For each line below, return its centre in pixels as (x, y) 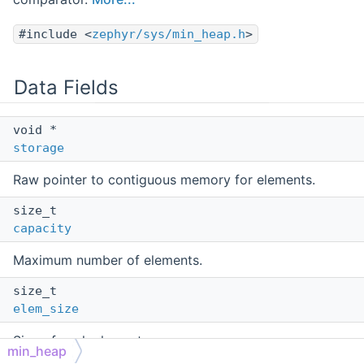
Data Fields (66, 88)
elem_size (46, 309)
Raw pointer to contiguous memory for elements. (164, 180)
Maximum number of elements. (108, 260)
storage (39, 148)
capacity (42, 229)
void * (39, 130)
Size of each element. (79, 341)
